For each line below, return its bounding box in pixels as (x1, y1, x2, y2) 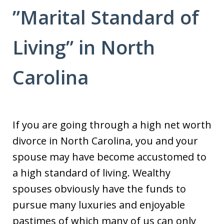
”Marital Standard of (12, 4, 199, 30)
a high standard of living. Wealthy (12, 166, 170, 179)
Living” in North (12, 34, 155, 60)
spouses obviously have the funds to (12, 182, 186, 195)
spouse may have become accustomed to (12, 150, 206, 163)
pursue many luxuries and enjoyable (12, 198, 185, 211)
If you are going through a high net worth (12, 118, 211, 131)
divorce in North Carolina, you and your (12, 134, 198, 147)
